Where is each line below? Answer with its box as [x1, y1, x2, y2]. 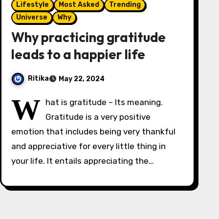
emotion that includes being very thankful [11, 127, 175, 136]
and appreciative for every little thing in [11, 141, 166, 151]
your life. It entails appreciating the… [11, 156, 154, 166]
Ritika [27, 74, 49, 83]
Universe [16, 13, 47, 22]
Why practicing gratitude [11, 29, 166, 45]
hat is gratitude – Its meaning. [45, 97, 163, 107]
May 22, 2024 [58, 75, 105, 83]
